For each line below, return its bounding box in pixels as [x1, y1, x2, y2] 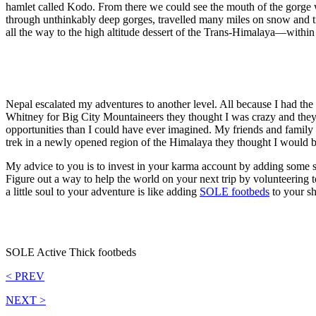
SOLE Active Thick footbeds [6, 245, 136, 258]
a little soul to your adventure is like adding [6, 185, 200, 197]
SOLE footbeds [200, 185, 269, 197]
